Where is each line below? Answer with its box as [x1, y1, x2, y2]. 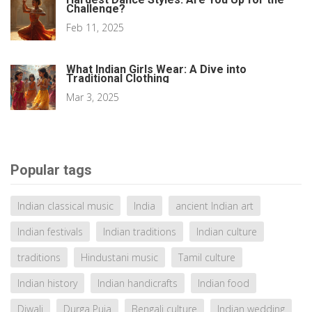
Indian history [17, 276, 77, 290]
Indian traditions [103, 225, 176, 239]
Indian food [198, 276, 249, 290]
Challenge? [66, 2, 125, 16]
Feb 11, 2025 [66, 21, 124, 35]
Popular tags [10, 162, 92, 179]
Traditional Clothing [66, 72, 169, 86]
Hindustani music [81, 251, 158, 265]
